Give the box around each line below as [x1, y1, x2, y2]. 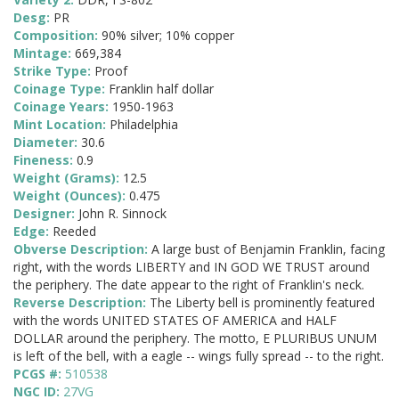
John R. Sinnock [78, 205, 167, 223]
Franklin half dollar [109, 80, 214, 98]
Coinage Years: [13, 98, 112, 116]
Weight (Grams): [13, 169, 123, 187]
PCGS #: [13, 365, 65, 383]
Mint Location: [13, 116, 110, 134]
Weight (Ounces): [13, 187, 129, 205]
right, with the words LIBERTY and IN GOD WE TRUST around [13, 258, 370, 276]
